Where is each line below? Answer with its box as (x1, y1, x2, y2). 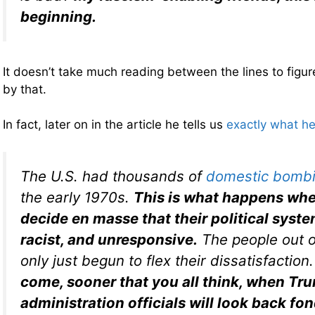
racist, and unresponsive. (20, 230, 198, 248)
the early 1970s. (20, 188, 134, 206)
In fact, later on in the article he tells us (3, 117, 226, 132)
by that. (3, 82, 46, 96)
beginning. (20, 8, 96, 26)
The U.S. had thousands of (20, 167, 206, 185)
